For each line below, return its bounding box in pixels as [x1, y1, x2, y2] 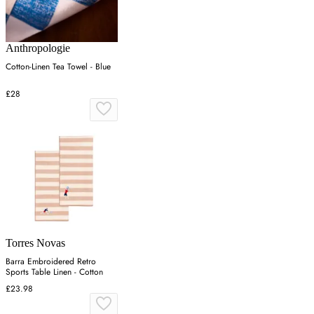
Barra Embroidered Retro [6, 255, 96, 268]
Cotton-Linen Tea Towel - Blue [6, 60, 111, 74]
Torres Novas [6, 237, 65, 250]
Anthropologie [6, 42, 70, 55]
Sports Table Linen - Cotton [6, 266, 103, 279]
